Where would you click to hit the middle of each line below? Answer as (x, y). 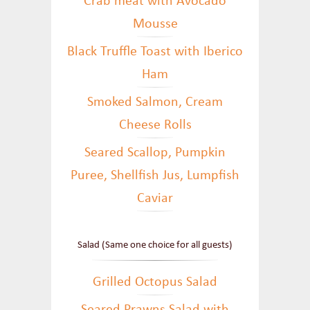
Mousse (155, 24)
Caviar (155, 199)
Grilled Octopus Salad (155, 282)
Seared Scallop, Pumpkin (155, 153)
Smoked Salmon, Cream (155, 102)
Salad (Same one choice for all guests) (155, 245)
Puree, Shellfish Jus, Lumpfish (155, 176)
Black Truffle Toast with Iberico (155, 52)
